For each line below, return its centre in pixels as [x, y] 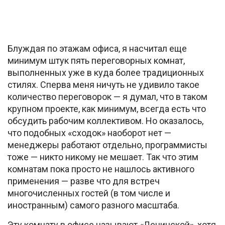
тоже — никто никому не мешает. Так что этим [103, 157]
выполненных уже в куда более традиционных [106, 73]
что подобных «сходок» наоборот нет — [89, 133]
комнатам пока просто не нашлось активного [101, 169]
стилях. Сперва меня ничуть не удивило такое [103, 85]
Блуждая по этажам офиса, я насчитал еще [97, 49]
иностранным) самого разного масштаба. [93, 205]
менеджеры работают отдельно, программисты [107, 145]
